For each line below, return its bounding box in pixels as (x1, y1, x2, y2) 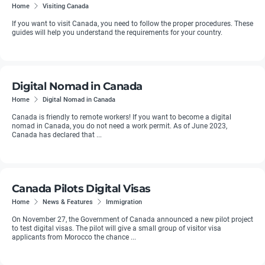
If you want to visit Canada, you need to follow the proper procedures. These (12, 20, 253, 28)
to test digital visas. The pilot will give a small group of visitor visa (12, 224, 221, 232)
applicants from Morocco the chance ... (12, 233, 136, 241)
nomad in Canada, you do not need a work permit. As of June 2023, (12, 122, 227, 130)
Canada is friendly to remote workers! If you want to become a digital (12, 113, 231, 121)
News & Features (43, 198, 93, 206)
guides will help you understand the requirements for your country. (12, 28, 222, 37)
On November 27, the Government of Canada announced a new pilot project (12, 215, 253, 224)
